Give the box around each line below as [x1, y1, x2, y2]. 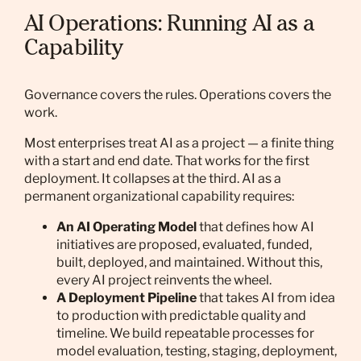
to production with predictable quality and [56, 308, 306, 323]
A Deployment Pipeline [56, 290, 197, 305]
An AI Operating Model [56, 219, 197, 234]
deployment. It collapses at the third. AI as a [24, 171, 281, 186]
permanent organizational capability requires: [24, 189, 294, 204]
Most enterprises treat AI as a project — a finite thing [24, 135, 334, 151]
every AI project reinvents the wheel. [56, 272, 272, 288]
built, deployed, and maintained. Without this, [56, 255, 322, 270]
